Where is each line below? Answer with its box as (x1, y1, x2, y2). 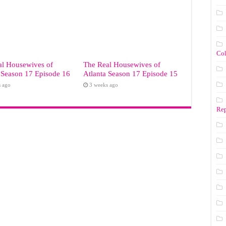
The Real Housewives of (83, 60, 160, 69)
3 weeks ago (89, 81, 118, 88)
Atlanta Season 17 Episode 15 (83, 69, 178, 78)
